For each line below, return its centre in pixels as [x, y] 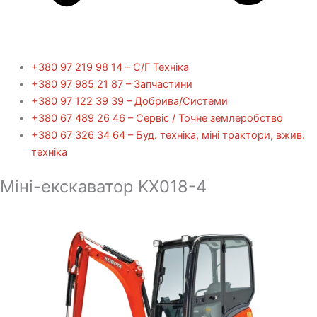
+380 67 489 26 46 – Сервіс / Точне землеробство [157, 119]
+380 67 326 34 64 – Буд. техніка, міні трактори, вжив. [168, 136]
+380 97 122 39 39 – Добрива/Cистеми [129, 102]
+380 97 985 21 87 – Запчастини [111, 85]
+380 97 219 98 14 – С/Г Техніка [110, 68]
